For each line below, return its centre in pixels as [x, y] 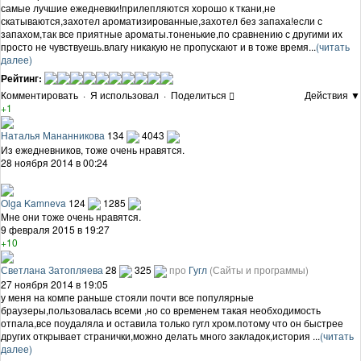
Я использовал [124, 95]
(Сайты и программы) [259, 270]
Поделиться [199, 95]
